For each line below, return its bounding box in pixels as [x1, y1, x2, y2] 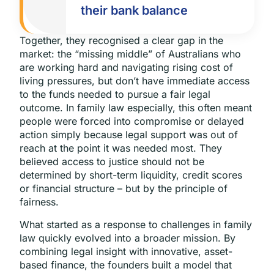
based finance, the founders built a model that [20, 258, 232, 271]
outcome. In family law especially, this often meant [20, 102, 252, 114]
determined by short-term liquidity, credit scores [20, 169, 242, 182]
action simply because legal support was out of [20, 128, 238, 141]
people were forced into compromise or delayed [20, 115, 244, 128]
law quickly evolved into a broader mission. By [20, 231, 235, 244]
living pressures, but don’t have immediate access [20, 75, 250, 87]
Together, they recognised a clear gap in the [20, 34, 223, 47]
